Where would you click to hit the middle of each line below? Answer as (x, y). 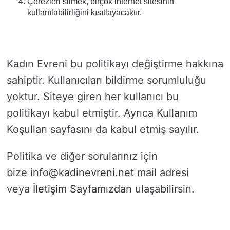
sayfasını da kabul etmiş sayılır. (123, 129)
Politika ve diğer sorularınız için (82, 156)
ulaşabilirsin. (163, 189)
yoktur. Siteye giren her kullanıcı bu (93, 97)
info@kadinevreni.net (82, 172)
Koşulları (27, 129)
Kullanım (177, 113)
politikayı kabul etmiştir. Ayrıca (82, 113)
